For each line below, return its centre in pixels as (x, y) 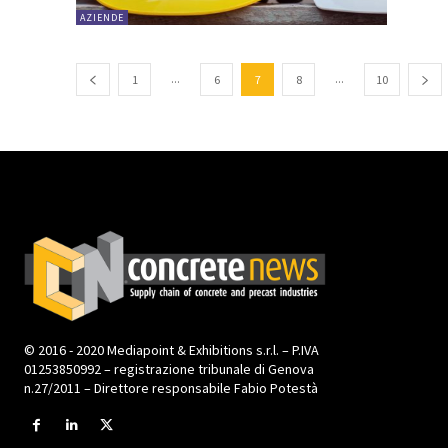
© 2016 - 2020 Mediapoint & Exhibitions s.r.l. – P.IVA (171, 349)
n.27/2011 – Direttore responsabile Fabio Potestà (171, 387)
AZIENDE (102, 18)
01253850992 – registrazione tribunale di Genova (169, 368)
